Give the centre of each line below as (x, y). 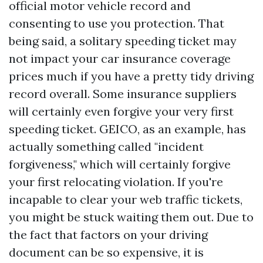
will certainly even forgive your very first (121, 111)
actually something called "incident (106, 146)
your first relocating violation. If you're (116, 182)
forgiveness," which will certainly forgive (120, 164)
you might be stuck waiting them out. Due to (131, 217)
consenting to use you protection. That (117, 23)
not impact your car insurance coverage (120, 58)
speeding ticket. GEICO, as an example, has (127, 129)
